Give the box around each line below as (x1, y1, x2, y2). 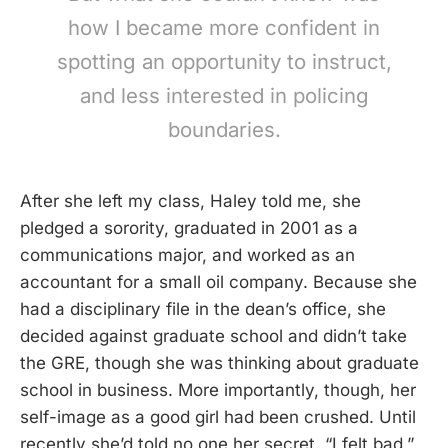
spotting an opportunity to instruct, (56, 49, 392, 75)
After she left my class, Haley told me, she (20, 190, 361, 211)
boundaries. (167, 117, 281, 143)
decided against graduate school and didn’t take (20, 325, 407, 346)
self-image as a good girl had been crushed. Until (20, 406, 416, 427)
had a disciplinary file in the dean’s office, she (20, 298, 386, 319)
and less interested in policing (79, 83, 369, 109)
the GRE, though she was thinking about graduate (20, 352, 419, 373)
